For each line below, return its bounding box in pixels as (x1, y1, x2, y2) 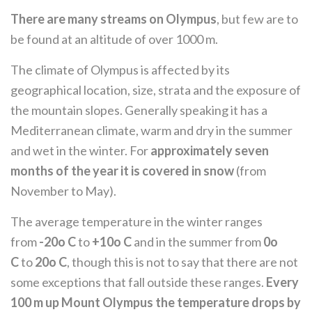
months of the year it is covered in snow (10, 163, 234, 178)
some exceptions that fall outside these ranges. (10, 274, 266, 290)
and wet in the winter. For (10, 143, 150, 158)
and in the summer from (132, 234, 263, 249)
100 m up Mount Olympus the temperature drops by (10, 295, 301, 310)
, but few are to (217, 11, 298, 26)
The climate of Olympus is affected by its (10, 62, 230, 77)
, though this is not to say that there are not (67, 254, 298, 270)
